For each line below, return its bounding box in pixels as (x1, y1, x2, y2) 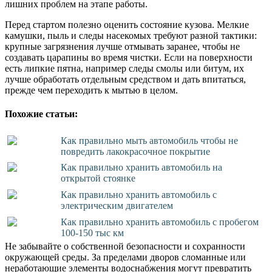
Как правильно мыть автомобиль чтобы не (61, 135, 239, 146)
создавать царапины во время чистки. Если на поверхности (5, 52, 253, 63)
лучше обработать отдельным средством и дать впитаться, (5, 73, 246, 84)
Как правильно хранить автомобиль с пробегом (61, 216, 259, 227)
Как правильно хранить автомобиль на (61, 162, 223, 173)
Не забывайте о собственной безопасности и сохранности (5, 240, 245, 251)
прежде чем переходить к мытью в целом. (5, 84, 178, 95)
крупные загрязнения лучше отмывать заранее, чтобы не (5, 41, 240, 52)
